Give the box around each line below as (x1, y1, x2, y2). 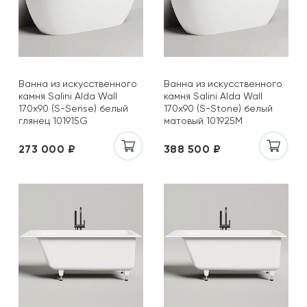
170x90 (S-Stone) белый (164, 103, 273, 114)
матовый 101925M (164, 115, 243, 126)
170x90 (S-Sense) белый (19, 103, 128, 114)
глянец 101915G (19, 115, 88, 126)
